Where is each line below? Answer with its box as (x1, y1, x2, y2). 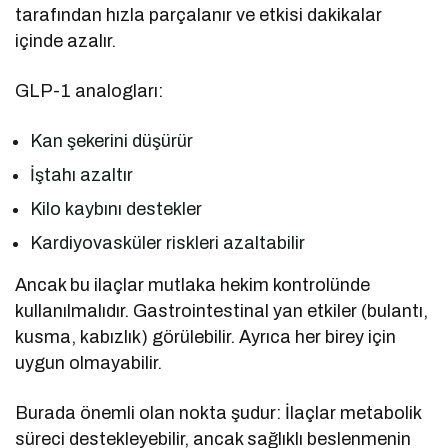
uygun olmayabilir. (15, 352, 163, 373)
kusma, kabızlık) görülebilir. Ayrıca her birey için (15, 326, 397, 347)
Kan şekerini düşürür (30, 130, 194, 151)
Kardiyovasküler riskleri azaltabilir (30, 232, 306, 253)
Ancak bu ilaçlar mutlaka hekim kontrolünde (15, 274, 371, 295)
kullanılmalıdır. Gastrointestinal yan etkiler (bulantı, (15, 300, 429, 321)
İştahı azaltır (30, 164, 134, 185)
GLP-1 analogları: (15, 80, 164, 101)
